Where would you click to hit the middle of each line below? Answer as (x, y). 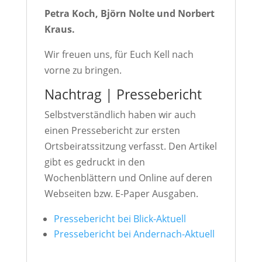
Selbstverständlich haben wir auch (120, 115)
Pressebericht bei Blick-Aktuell (120, 219)
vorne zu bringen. (83, 70)
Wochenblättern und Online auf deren (128, 178)
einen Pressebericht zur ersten (112, 131)
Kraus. (59, 30)
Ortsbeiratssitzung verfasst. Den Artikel (130, 146)
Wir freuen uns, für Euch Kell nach (119, 55)
